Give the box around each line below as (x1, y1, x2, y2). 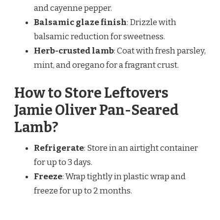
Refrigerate (34, 143, 84, 154)
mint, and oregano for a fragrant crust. (34, 59, 179, 70)
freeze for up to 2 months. (34, 186, 132, 196)
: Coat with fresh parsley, (114, 45, 206, 56)
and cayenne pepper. (34, 2, 112, 13)
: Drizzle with (127, 17, 176, 27)
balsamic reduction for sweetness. (34, 31, 165, 42)
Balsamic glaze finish (34, 17, 127, 27)
